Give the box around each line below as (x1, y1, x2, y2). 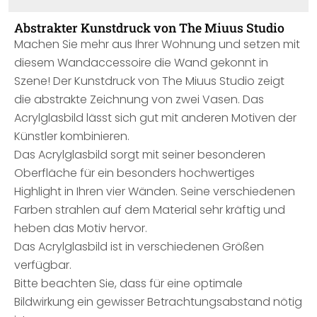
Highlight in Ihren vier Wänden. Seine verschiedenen (14, 183, 295, 200)
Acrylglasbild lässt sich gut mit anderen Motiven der (14, 110, 296, 126)
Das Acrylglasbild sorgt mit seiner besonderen (14, 146, 265, 163)
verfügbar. (14, 257, 71, 273)
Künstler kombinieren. (14, 128, 129, 144)
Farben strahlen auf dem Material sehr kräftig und (14, 202, 285, 218)
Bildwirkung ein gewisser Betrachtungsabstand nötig (14, 294, 302, 310)
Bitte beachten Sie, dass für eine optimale (14, 275, 243, 292)
